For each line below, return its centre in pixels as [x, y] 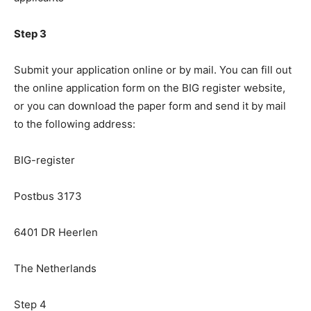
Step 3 [30, 33]
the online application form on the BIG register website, [150, 87]
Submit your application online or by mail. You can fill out [153, 69]
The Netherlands [55, 268]
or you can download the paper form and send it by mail [150, 106]
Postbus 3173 [48, 196]
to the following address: [75, 124]
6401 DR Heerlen [56, 232]
